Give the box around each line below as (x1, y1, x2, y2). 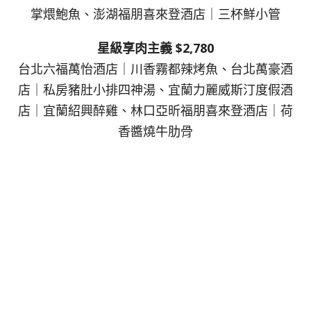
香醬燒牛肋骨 (118, 122, 193, 140)
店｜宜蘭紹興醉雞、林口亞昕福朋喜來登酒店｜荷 (18, 101, 293, 119)
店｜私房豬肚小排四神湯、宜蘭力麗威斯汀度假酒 (18, 81, 293, 98)
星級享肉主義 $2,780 (97, 39, 214, 56)
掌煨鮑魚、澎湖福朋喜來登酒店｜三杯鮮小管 (31, 6, 280, 23)
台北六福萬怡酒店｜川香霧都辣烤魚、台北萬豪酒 (18, 60, 293, 77)
